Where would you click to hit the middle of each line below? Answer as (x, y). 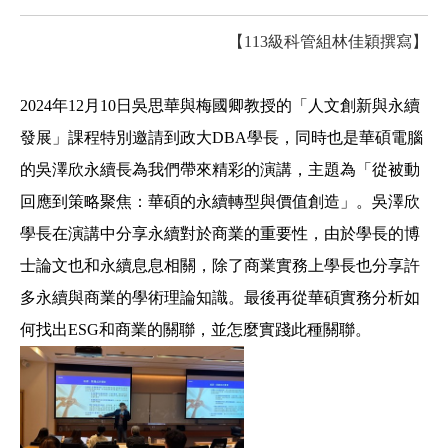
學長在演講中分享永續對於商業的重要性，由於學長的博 (220, 233)
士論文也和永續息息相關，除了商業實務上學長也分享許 (220, 265)
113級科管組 (288, 41)
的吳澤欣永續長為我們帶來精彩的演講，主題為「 (196, 169)
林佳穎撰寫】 (380, 41)
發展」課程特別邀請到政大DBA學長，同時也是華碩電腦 (221, 137)
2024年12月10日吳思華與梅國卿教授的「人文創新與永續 (220, 105)
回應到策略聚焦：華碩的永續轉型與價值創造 (180, 201)
